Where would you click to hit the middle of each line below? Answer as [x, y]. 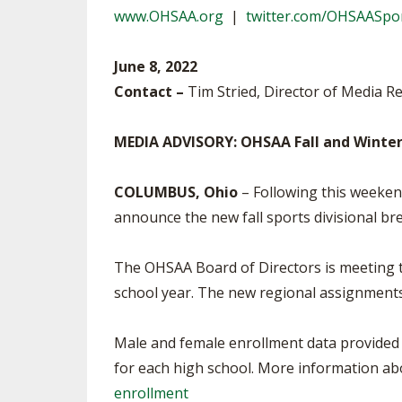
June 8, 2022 [156, 66]
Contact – [149, 92]
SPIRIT [328, 33]
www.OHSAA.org [169, 16]
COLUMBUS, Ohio [176, 192]
